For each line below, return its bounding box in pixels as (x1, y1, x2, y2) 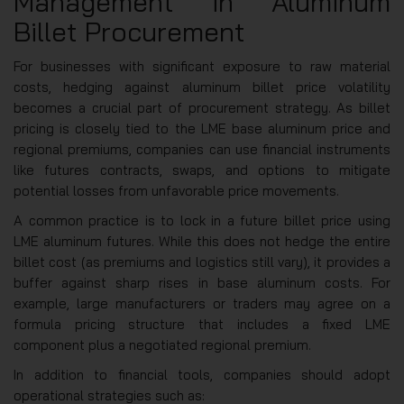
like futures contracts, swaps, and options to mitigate (14, 161, 390, 179)
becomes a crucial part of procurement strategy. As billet (14, 99, 390, 117)
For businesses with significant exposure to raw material (14, 58, 390, 76)
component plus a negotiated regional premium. (14, 336, 311, 354)
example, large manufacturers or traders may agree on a (14, 295, 390, 313)
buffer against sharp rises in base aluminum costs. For (14, 274, 390, 292)
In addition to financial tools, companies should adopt (14, 366, 390, 384)
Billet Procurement (14, 14, 245, 50)
